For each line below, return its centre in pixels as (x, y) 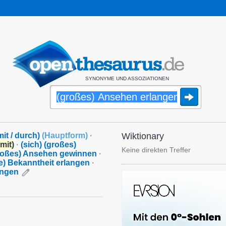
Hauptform (65, 135)
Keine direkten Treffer (156, 150)
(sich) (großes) (48, 145)
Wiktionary (143, 136)
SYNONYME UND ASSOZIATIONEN (127, 78)
